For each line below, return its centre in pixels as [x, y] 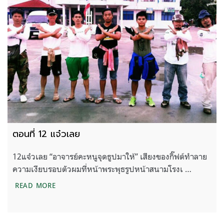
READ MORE [35, 185]
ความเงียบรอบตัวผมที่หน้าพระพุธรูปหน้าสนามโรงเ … [102, 169]
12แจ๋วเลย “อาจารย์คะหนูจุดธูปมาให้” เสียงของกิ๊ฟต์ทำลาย [110, 156]
